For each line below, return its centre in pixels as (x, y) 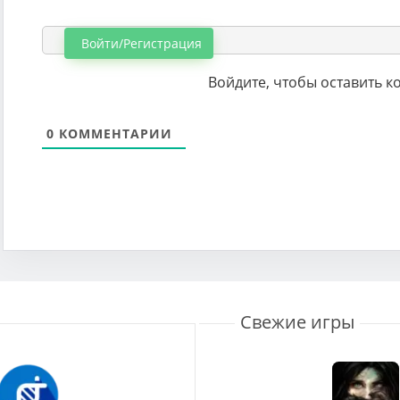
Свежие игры (297, 321)
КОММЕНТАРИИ (113, 133)
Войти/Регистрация (140, 43)
